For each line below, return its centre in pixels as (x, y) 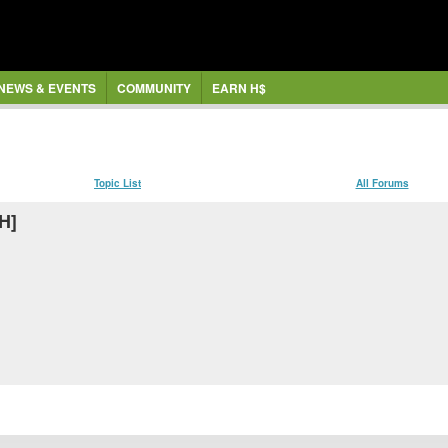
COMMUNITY (153, 88)
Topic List (117, 182)
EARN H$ (238, 88)
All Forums (382, 182)
